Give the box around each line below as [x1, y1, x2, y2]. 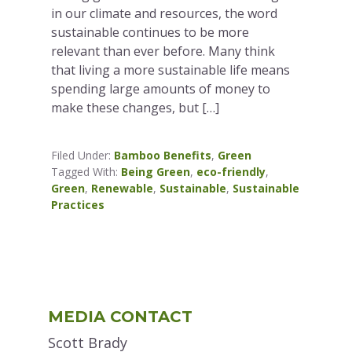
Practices [51, 196, 105, 212]
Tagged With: [51, 163, 122, 179]
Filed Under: [51, 147, 115, 163]
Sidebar [24, 311, 123, 343]
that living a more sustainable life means [51, 60, 291, 79]
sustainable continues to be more [51, 23, 250, 41]
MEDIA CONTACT [48, 306, 193, 326]
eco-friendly [196, 163, 266, 179]
